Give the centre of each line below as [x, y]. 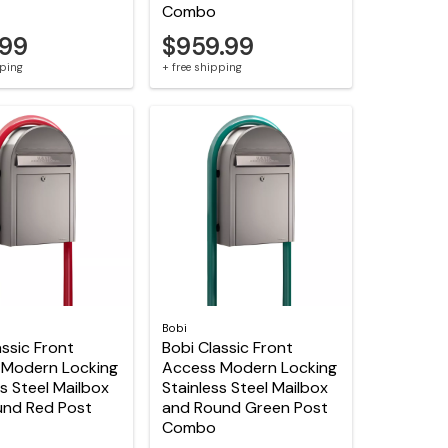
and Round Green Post [245, 407]
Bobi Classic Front [228, 347]
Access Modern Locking [250, 367]
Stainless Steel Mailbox [245, 387]
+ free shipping [202, 67]
